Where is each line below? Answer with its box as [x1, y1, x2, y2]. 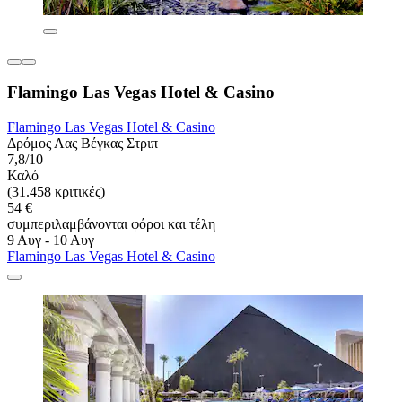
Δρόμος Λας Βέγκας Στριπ [7, 135, 158, 151]
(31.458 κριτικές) [7, 183, 105, 199]
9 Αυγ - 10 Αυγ [7, 232, 94, 248]
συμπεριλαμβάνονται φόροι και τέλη [7, 215, 215, 232]
